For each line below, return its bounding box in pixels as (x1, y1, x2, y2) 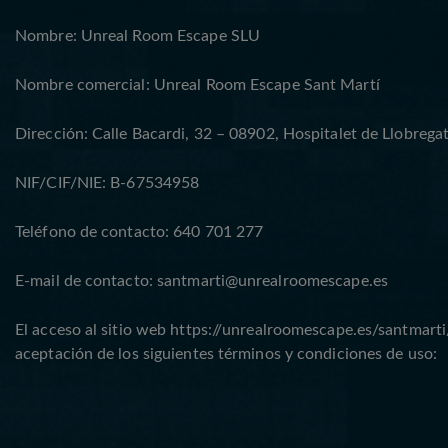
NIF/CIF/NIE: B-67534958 (15, 175, 200, 191)
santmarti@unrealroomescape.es (157, 273, 388, 289)
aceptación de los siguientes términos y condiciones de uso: (15, 346, 437, 362)
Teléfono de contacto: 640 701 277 (15, 224, 264, 240)
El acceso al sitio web (15, 322, 171, 338)
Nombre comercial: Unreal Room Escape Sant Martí (15, 77, 380, 93)
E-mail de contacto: (15, 273, 157, 289)
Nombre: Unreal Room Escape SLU (15, 28, 260, 44)
